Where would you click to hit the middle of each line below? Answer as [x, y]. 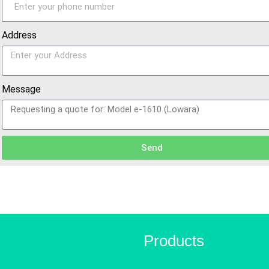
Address [20, 35]
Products [174, 241]
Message [22, 89]
